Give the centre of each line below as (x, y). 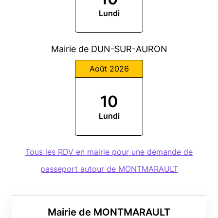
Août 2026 (109, 68)
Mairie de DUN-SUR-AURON (109, 49)
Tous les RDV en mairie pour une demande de (109, 152)
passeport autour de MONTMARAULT (109, 169)
